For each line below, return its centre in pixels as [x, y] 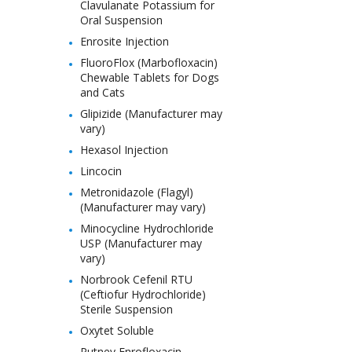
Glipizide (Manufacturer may [151, 114]
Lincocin [101, 171]
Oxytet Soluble [117, 330]
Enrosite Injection [125, 41]
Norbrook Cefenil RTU [136, 279]
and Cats [103, 92]
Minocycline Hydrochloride [147, 228]
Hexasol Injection [124, 150]
